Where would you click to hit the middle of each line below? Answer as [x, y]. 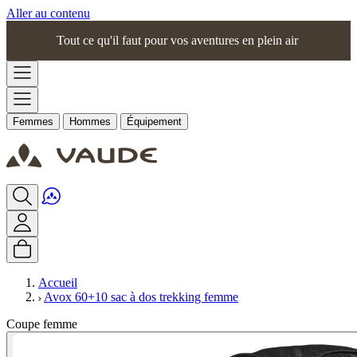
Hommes [90, 122]
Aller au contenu [48, 13]
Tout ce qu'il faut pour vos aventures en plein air [178, 40]
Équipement [154, 122]
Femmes [33, 122]
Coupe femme [42, 324]
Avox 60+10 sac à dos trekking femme [141, 297]
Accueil [58, 282]
